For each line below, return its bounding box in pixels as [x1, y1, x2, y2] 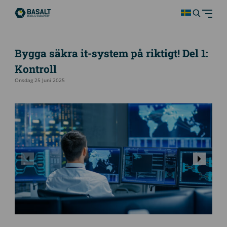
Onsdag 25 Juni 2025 [14, 77, 65, 84]
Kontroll [14, 61, 57, 76]
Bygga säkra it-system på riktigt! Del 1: [14, 46, 208, 60]
